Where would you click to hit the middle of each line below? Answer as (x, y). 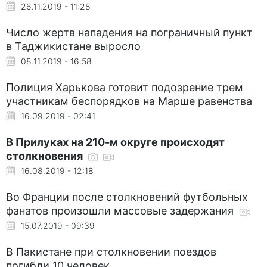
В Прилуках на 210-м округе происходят (115, 142)
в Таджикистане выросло (73, 46)
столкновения (46, 156)
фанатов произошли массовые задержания (121, 210)
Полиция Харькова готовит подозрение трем (125, 87)
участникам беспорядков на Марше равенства (129, 101)
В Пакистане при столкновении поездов (111, 252)
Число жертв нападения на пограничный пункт (129, 32)
